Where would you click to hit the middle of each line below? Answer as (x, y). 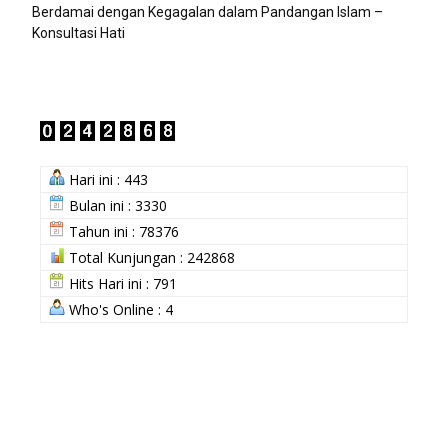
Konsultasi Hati (78, 33)
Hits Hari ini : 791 (121, 283)
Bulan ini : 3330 (116, 205)
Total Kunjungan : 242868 (150, 257)
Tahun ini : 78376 (122, 231)
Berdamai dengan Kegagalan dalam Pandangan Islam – (207, 12)
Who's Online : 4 (119, 309)
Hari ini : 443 (106, 179)
